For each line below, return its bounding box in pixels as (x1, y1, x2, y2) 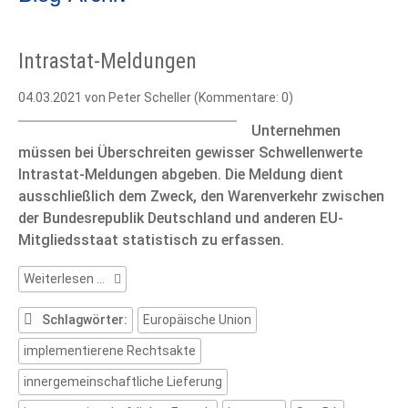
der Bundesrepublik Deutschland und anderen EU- (18, 209, 343, 228)
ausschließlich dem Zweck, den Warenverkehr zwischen (18, 188, 384, 206)
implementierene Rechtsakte (24, 343, 196, 359)
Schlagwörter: (42, 312, 127, 328)
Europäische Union (143, 312, 251, 328)
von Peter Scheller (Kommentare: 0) (82, 90, 293, 106)
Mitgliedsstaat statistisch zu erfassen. (18, 231, 284, 250)
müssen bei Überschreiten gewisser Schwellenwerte (18, 144, 362, 162)
